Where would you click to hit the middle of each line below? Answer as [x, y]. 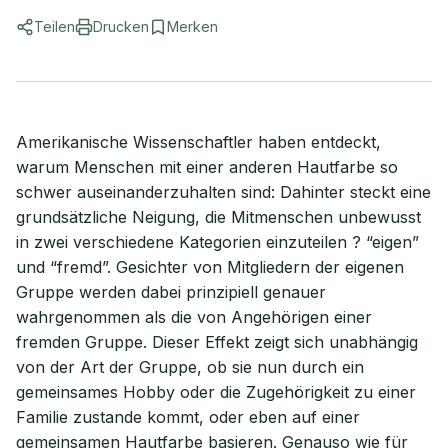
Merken [192, 26]
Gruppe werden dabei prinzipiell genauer [171, 292]
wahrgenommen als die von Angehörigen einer [194, 317]
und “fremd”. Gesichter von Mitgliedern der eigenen [210, 267]
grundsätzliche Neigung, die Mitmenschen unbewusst [218, 217]
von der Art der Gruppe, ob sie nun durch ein [190, 367]
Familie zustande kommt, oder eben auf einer [188, 417]
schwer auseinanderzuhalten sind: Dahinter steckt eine [223, 192]
